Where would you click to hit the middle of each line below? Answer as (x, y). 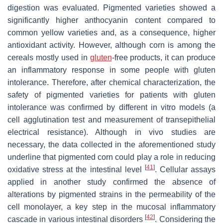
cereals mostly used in (49, 57)
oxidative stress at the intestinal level (76, 169)
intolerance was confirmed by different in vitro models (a (111, 107)
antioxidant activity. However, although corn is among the (111, 45)
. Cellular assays (185, 169)
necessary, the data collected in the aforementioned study (111, 144)
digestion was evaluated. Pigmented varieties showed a (111, 7)
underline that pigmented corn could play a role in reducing (111, 157)
